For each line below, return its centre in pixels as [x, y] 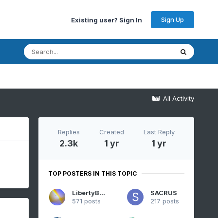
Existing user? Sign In [107, 20]
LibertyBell [102, 193]
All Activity [179, 98]
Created [111, 132]
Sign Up [173, 19]
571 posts [86, 201]
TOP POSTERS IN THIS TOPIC [92, 173]
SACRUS [163, 193]
